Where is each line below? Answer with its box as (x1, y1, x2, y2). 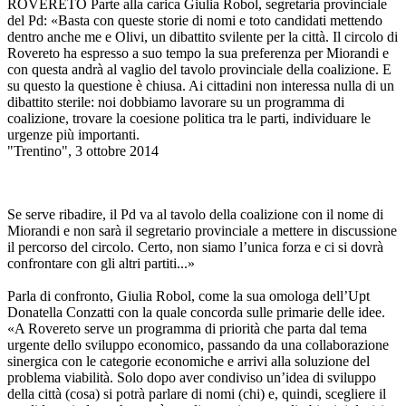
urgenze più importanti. (7, 127, 140, 143)
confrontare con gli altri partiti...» (7, 256, 195, 272)
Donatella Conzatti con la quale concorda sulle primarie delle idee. (7, 304, 385, 321)
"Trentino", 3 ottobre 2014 (7, 143, 159, 159)
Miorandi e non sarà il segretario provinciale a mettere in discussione (7, 223, 397, 239)
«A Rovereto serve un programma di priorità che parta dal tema (7, 321, 367, 337)
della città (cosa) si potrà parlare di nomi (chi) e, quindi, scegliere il (7, 386, 386, 402)
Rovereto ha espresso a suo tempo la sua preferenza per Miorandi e (7, 45, 389, 62)
